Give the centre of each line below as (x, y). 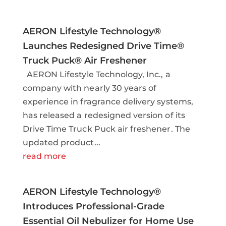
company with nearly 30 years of (90, 88)
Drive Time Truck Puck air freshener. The (106, 129)
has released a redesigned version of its (104, 115)
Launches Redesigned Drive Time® (103, 46)
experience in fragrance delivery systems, (108, 101)
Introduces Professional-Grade (93, 206)
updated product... (61, 142)
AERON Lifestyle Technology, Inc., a (96, 74)
